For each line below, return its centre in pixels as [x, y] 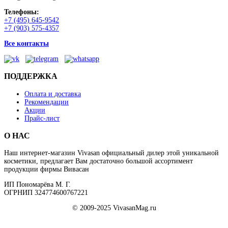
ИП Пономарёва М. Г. [37, 185]
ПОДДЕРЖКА [31, 76]
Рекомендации [47, 102]
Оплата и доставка [53, 94]
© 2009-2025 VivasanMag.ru [114, 208]
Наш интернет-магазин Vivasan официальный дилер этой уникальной [111, 153]
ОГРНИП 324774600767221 [46, 193]
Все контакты [26, 43]
